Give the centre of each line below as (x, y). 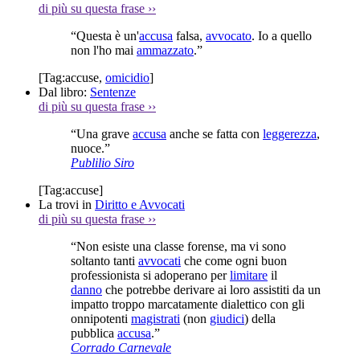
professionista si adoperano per (150, 275)
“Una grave (102, 133)
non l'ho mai (104, 50)
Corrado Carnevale (121, 347)
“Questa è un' (105, 35)
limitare (249, 275)
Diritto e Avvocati (140, 204)
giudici (227, 318)
